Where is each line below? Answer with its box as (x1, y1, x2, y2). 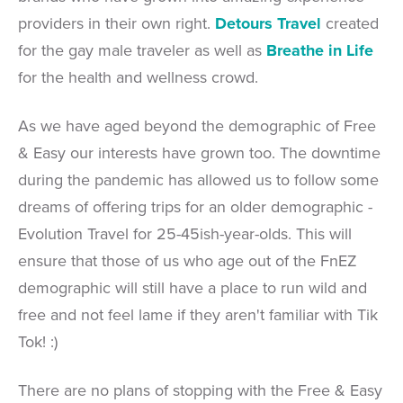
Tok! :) (18, 332, 58, 352)
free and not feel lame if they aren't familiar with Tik (18, 305, 378, 325)
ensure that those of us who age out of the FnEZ (18, 251, 357, 271)
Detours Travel (215, 13, 321, 33)
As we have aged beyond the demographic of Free (18, 116, 376, 136)
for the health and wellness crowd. (18, 67, 258, 87)
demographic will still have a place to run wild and (18, 278, 367, 298)
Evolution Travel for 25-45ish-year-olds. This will (18, 224, 352, 244)
